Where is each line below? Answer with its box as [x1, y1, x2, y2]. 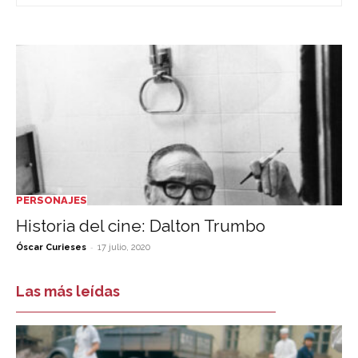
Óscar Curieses [16, 242, 86, 253]
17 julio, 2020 [97, 242, 150, 253]
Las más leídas [16, 283, 120, 300]
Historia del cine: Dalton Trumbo [16, 216, 265, 237]
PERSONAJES [16, 194, 87, 207]
